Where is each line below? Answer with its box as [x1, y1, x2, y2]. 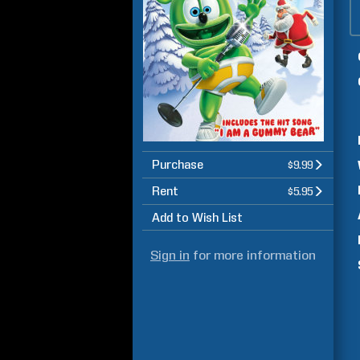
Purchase [152, 157, 203, 172]
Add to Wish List [152, 211, 243, 225]
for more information [190, 247, 316, 263]
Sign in [150, 247, 190, 263]
